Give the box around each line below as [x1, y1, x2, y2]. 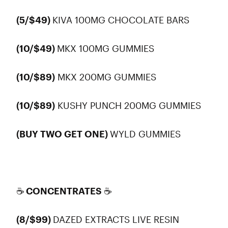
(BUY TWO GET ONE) [16, 128, 110, 139]
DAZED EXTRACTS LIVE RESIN [53, 214, 179, 225]
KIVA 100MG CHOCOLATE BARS [52, 14, 192, 25]
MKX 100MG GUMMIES [57, 43, 157, 54]
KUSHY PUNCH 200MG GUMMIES [55, 100, 204, 111]
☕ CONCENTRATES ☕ [16, 185, 111, 196]
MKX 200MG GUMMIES [55, 71, 159, 82]
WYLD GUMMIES [110, 128, 183, 139]
